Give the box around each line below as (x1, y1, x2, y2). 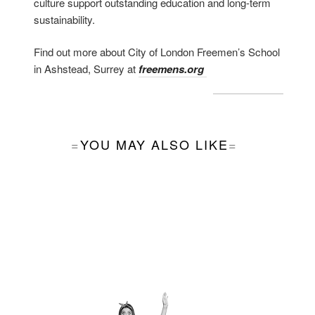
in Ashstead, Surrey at (34, 61, 139, 77)
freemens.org (139, 61, 207, 77)
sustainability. (34, 11, 96, 27)
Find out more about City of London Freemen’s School (34, 44, 281, 60)
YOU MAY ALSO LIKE (80, 135, 229, 154)
